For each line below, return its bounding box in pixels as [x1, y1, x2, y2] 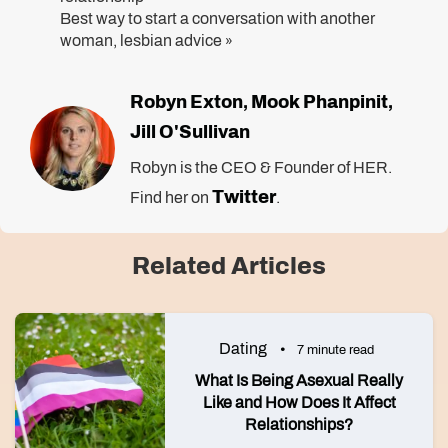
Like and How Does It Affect [202, 394, 396, 411]
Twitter [212, 187, 276, 207]
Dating [219, 340, 267, 357]
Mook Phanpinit [251, 92, 388, 112]
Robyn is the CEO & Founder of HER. [130, 159, 392, 176]
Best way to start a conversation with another [60, 10, 375, 27]
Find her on [130, 189, 212, 206]
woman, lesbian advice [60, 32, 222, 49]
